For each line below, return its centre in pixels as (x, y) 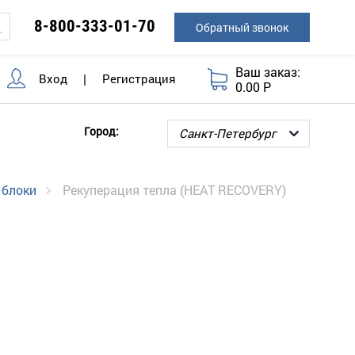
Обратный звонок (242, 27)
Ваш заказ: (268, 71)
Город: (101, 131)
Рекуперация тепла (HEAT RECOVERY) (174, 190)
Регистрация (139, 79)
